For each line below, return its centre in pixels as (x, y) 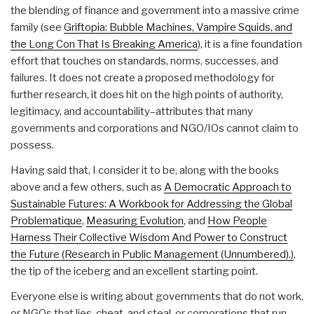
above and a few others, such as (87, 187)
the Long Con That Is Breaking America (104, 44)
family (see (37, 27)
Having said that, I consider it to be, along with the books (145, 170)
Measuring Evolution (135, 220)
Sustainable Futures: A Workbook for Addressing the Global (151, 204)
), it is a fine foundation (250, 44)
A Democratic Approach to (228, 187)
